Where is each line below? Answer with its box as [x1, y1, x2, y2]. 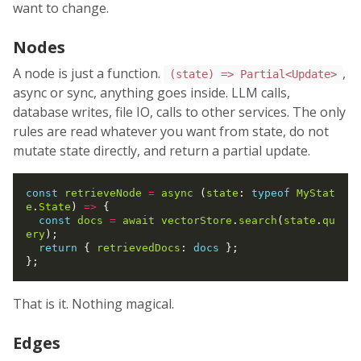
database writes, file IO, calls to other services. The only [13, 103, 346, 122]
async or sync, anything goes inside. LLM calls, [13, 84, 290, 102]
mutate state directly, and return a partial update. [13, 142, 310, 160]
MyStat [297, 187, 335, 200]
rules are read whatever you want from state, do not [13, 122, 329, 141]
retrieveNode [64, 187, 142, 200]
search [239, 214, 277, 227]
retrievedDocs [97, 242, 180, 255]
